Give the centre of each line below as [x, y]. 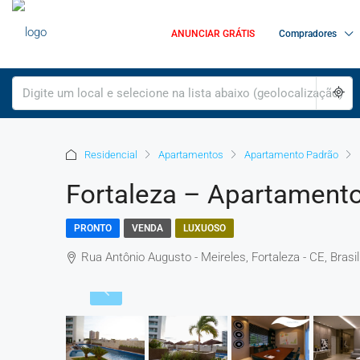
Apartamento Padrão [291, 154]
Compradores [308, 34]
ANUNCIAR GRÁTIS [213, 34]
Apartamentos [191, 154]
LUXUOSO [205, 228]
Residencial [111, 154]
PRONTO [93, 228]
